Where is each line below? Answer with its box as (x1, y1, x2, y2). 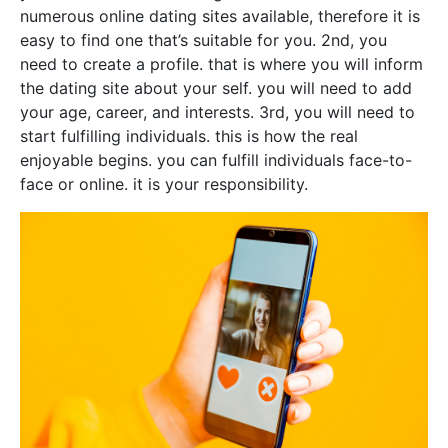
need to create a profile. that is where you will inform (20, 54, 423, 75)
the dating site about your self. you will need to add (20, 78, 412, 99)
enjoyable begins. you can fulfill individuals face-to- (20, 150, 412, 171)
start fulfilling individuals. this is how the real (20, 126, 358, 147)
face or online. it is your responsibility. (20, 174, 308, 195)
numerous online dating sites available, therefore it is (20, 6, 420, 27)
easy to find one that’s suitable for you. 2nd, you (20, 30, 387, 51)
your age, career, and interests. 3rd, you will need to (20, 102, 415, 123)
